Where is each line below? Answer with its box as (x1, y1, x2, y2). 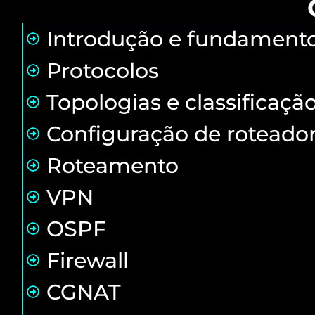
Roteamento (46, 152, 179, 179)
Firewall (46, 247, 129, 274)
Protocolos (46, 57, 159, 84)
